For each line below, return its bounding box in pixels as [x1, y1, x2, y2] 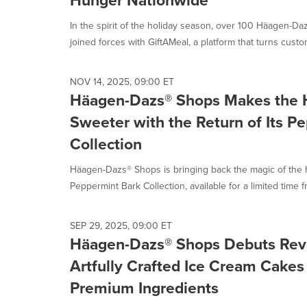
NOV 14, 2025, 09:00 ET [70, 75, 174, 89]
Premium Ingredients [70, 276, 219, 299]
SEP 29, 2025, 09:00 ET [70, 219, 172, 233]
